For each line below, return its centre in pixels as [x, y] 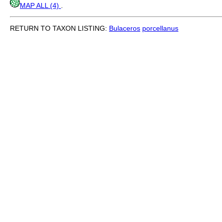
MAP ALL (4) [40, 6]
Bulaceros [125, 28]
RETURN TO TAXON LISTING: [59, 28]
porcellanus [160, 28]
